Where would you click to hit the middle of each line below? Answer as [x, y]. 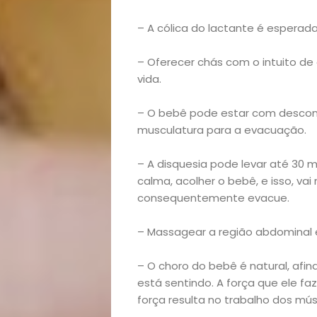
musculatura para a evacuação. [221, 130]
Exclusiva [186, 162]
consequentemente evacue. [213, 198]
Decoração [185, 125]
